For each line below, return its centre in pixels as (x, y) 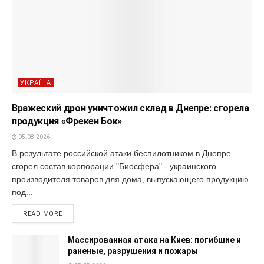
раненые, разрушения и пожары (133, 251)
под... (22, 192)
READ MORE (43, 214)
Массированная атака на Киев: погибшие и (154, 240)
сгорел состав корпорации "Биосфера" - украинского (114, 166)
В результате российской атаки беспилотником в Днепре (121, 154)
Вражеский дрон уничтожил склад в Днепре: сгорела (131, 108)
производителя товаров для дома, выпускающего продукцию (130, 179)
